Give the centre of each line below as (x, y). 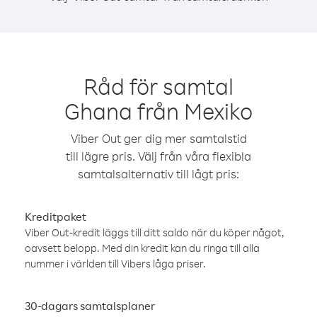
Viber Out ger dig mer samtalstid (158, 138)
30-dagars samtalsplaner (90, 306)
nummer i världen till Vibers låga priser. (115, 264)
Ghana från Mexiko (158, 111)
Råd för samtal (158, 86)
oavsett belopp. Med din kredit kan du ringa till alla (142, 248)
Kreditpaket (56, 217)
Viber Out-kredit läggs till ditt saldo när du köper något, (155, 232)
